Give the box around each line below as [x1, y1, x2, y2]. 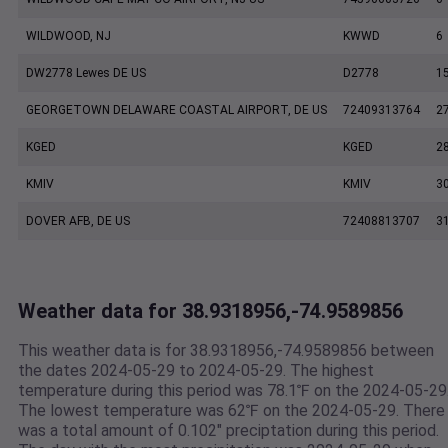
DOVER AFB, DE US [26, 214, 130, 229]
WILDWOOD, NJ [26, 29, 111, 44]
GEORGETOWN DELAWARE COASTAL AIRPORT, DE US [26, 103, 327, 118]
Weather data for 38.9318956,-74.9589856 [18, 299, 403, 324]
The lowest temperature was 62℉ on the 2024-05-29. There [18, 401, 445, 421]
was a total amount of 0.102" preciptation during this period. [18, 421, 439, 441]
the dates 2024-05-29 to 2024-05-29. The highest [18, 361, 374, 381]
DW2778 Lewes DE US [26, 66, 146, 81]
